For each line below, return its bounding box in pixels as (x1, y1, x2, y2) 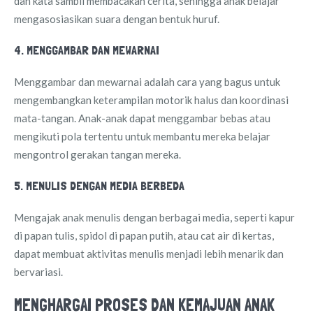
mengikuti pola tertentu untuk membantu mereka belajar (14, 129, 270, 143)
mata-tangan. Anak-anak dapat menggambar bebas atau (14, 111, 270, 124)
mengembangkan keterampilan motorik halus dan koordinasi (14, 93, 289, 106)
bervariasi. (14, 265, 63, 278)
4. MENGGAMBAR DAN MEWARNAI (14, 42, 159, 57)
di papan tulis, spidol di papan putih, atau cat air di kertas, (14, 228, 274, 242)
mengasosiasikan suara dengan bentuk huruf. (14, 12, 219, 25)
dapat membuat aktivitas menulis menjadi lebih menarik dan (14, 247, 284, 260)
